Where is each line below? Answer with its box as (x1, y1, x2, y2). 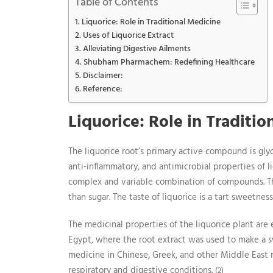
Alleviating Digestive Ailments (82, 43, 191, 56)
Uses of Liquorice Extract (82, 29, 174, 43)
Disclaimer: (82, 69, 123, 83)
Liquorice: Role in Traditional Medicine (81, 16, 221, 29)
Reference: (82, 83, 122, 96)
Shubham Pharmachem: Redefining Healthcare (83, 56, 255, 69)
